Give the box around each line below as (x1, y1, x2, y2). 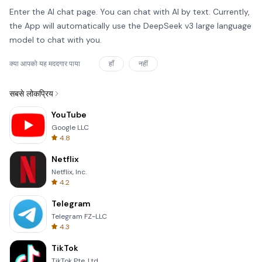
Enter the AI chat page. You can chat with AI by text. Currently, (9, 6, 250, 17)
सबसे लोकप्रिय (9, 88, 53, 99)
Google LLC (51, 123, 89, 132)
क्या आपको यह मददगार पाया (9, 59, 80, 68)
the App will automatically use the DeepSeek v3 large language (9, 20, 251, 31)
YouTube (51, 109, 87, 120)
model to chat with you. (9, 35, 102, 45)
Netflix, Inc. (51, 167, 87, 177)
